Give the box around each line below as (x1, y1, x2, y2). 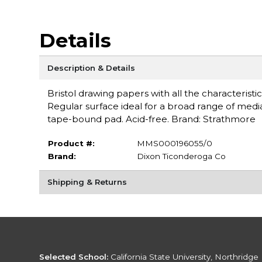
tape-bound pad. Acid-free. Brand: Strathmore (47, 113, 256, 125)
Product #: (47, 138, 95, 148)
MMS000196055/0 (136, 138, 212, 148)
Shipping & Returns (47, 177, 127, 187)
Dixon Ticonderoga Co (136, 151, 226, 161)
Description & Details (47, 63, 135, 73)
